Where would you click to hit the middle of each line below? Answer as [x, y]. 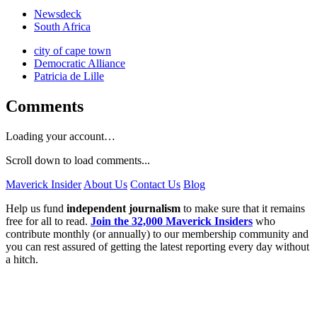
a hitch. [22, 260]
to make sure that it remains [243, 209]
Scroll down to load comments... [78, 161]
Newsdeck [58, 14]
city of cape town [73, 51]
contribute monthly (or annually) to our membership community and [157, 234]
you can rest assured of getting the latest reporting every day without [157, 247]
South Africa [62, 27]
